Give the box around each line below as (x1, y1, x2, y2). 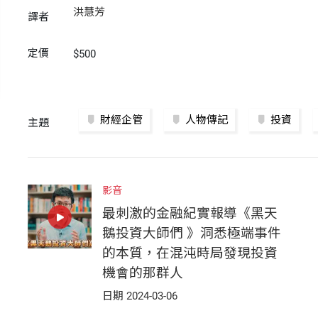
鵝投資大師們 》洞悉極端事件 (102, 225, 281, 241)
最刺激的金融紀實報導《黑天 (102, 205, 278, 221)
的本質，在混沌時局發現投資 (102, 245, 278, 261)
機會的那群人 (102, 265, 183, 281)
